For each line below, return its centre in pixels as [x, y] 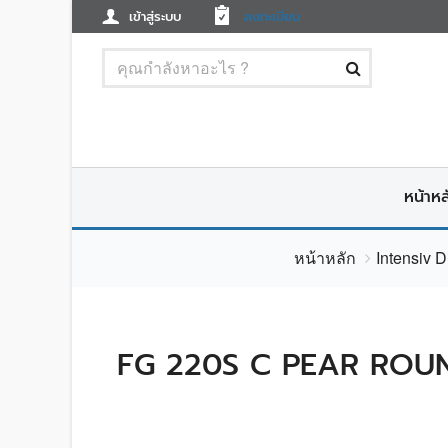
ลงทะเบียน [272, 16]
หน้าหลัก [325, 258]
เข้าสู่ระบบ [155, 16]
